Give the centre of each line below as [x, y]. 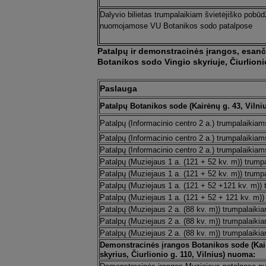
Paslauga [118, 88]
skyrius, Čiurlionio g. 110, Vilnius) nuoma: [177, 254]
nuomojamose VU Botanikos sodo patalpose [176, 26]
